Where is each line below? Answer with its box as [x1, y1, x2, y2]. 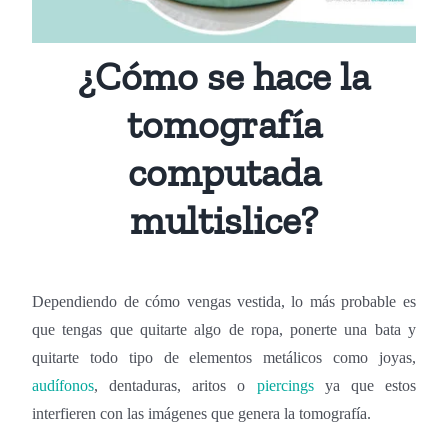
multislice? [130, 195, 318, 244]
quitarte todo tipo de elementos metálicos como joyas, [32, 348, 416, 366]
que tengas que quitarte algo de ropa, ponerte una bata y [32, 320, 416, 338]
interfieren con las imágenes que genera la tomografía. [32, 404, 372, 422]
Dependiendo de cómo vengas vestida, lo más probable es [32, 292, 416, 310]
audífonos [32, 376, 95, 394]
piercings [256, 376, 314, 394]
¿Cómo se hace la [78, 51, 370, 100]
